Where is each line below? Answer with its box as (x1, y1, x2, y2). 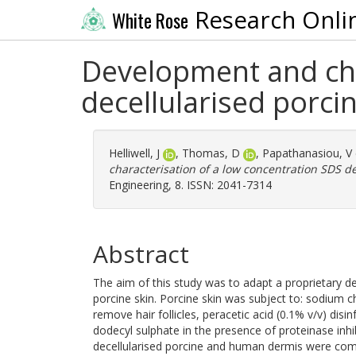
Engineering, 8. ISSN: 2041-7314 (109, 177, 272, 192)
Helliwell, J (109, 145, 160, 161)
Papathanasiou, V (262, 145, 352, 161)
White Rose (111, 6, 188, 34)
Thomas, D (182, 145, 240, 161)
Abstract (93, 238, 189, 270)
